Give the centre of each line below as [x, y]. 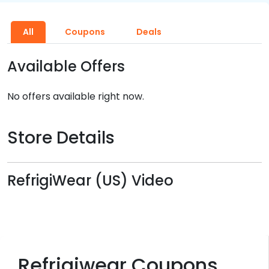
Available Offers [66, 66]
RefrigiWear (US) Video [90, 180]
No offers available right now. [76, 96]
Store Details [61, 138]
